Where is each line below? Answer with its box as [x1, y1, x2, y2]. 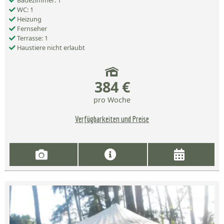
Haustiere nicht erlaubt [15, 43, 85, 52]
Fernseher [15, 24, 47, 33]
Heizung [15, 14, 41, 24]
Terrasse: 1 [15, 33, 48, 43]
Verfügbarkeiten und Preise [75, 114, 149, 124]
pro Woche [93, 95, 130, 105]
